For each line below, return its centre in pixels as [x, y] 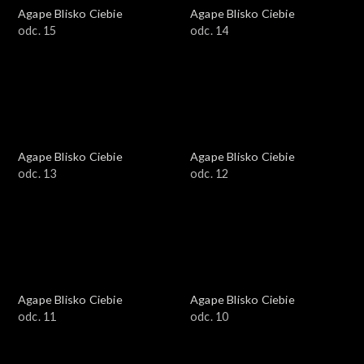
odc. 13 [37, 173]
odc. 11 [37, 316]
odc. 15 [37, 30]
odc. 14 [210, 30]
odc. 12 [210, 173]
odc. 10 [210, 316]
